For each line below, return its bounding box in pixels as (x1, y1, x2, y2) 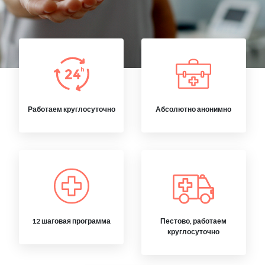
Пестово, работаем (160, 216, 227, 225)
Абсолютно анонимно (156, 105, 232, 114)
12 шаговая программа (32, 216, 111, 225)
